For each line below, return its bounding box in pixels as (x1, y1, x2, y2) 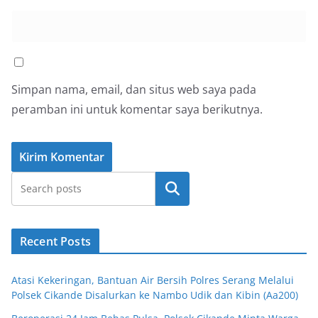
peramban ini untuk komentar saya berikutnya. (11, 102, 263, 117)
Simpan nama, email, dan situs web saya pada (11, 82, 256, 97)
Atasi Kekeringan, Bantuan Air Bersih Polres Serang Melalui (11, 273, 294, 287)
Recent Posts (20, 234, 91, 249)
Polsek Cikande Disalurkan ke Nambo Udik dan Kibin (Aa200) (11, 288, 298, 302)
